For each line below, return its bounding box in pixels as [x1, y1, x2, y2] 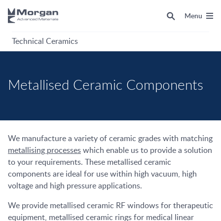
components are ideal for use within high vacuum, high [8, 168, 197, 179]
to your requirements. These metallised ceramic [8, 156, 171, 167]
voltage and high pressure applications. [8, 180, 144, 191]
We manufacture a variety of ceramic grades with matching [8, 133, 213, 144]
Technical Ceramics [12, 35, 78, 46]
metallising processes [8, 145, 81, 155]
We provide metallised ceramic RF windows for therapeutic [8, 200, 213, 211]
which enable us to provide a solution [81, 145, 212, 155]
